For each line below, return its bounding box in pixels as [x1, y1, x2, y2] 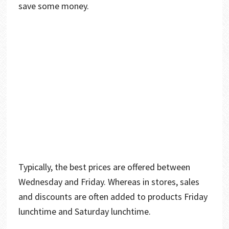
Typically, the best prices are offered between [18, 161, 190, 173]
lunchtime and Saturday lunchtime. [18, 205, 153, 217]
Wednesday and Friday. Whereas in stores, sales [18, 175, 199, 188]
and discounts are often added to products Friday [18, 190, 208, 202]
